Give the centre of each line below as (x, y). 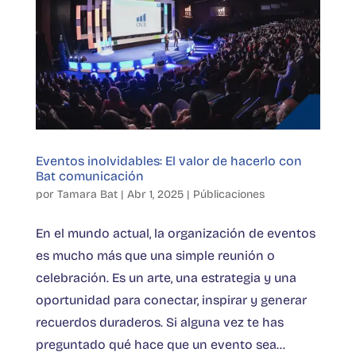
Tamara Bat (87, 194)
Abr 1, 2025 (155, 194)
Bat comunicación (89, 176)
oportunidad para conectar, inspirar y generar (171, 300)
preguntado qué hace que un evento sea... (160, 344)
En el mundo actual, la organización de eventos (175, 233)
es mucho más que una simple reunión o (155, 255)
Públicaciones (228, 194)
